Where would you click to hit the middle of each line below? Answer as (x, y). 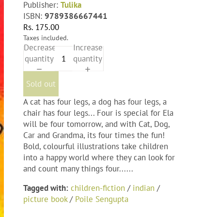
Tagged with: (46, 188)
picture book (45, 199)
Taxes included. (46, 37)
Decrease (40, 47)
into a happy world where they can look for (99, 158)
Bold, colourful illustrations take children (96, 147)
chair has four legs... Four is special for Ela (98, 113)
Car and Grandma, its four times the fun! (94, 135)
